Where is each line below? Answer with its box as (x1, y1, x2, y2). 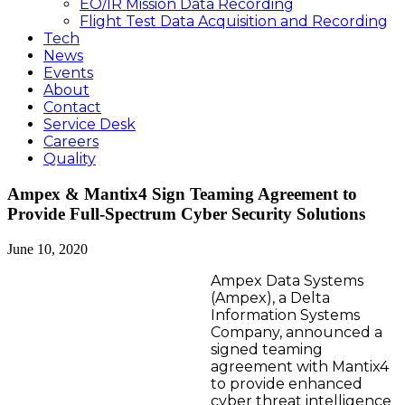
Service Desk (43, 116, 136, 134)
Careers (43, 133, 99, 151)
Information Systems (211, 306, 360, 324)
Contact (43, 99, 101, 117)
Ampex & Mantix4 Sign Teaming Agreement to (7, 184, 357, 204)
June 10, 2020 (7, 240, 88, 257)
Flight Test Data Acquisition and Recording (80, 13, 388, 31)
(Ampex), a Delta (211, 288, 330, 306)
